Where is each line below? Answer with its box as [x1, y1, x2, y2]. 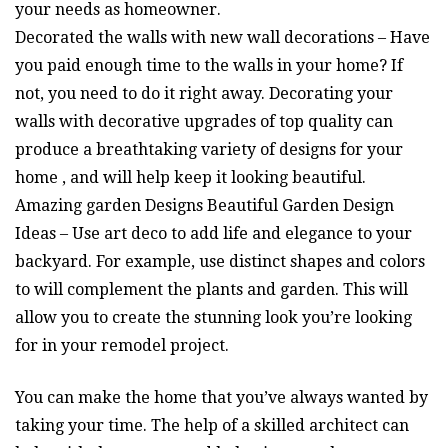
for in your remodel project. [15, 335, 229, 355]
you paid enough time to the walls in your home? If [15, 55, 403, 75]
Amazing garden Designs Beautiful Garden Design [15, 195, 394, 215]
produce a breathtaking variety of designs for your [15, 139, 403, 159]
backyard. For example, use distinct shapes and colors [15, 251, 425, 271]
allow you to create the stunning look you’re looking [15, 307, 412, 327]
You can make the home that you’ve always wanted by [15, 387, 428, 407]
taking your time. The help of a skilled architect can [15, 415, 409, 435]
